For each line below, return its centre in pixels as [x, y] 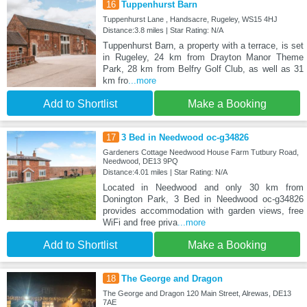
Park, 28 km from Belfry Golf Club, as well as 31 [203, 69]
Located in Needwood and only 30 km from [203, 188]
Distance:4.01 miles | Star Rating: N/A [165, 172]
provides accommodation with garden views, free [203, 211]
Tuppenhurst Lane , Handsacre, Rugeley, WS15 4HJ [190, 20]
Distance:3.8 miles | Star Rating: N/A [163, 30]
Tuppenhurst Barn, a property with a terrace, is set [203, 46]
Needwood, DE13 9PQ [140, 161]
